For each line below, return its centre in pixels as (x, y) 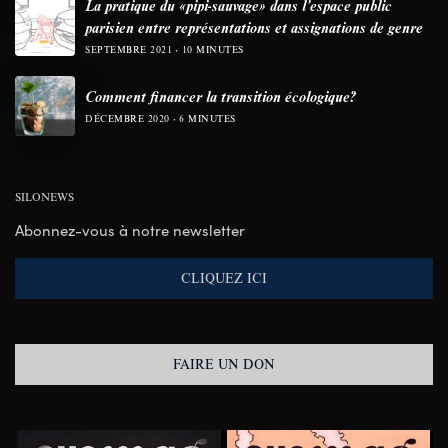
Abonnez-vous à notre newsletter (130, 229)
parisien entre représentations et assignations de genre (254, 26)
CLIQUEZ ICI (224, 277)
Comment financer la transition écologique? (220, 95)
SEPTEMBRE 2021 (128, 49)
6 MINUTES (207, 118)
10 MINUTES (212, 49)
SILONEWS (44, 196)
